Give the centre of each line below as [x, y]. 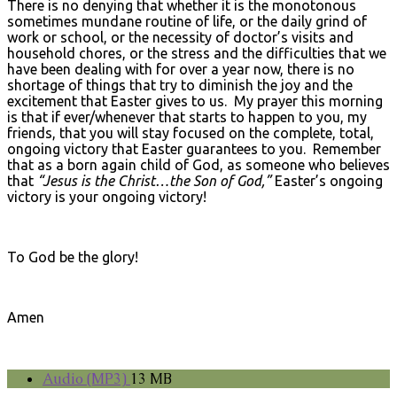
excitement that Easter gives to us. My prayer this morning [195, 101]
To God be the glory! [73, 257]
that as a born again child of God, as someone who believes [198, 164]
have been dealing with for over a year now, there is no [181, 69]
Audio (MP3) [86, 378]
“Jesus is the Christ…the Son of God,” [154, 180]
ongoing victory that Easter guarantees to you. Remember [194, 148]
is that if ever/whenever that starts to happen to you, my [187, 117]
